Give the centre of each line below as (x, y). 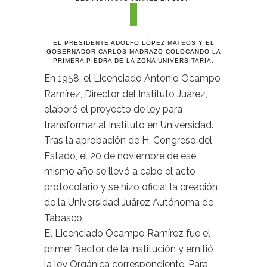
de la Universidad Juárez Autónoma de (129, 202)
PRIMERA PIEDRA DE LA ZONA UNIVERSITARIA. (133, 60)
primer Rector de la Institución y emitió (129, 249)
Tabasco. (64, 218)
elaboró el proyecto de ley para (113, 109)
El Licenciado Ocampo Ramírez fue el (127, 233)
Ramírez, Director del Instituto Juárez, (126, 94)
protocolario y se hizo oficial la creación (131, 187)
